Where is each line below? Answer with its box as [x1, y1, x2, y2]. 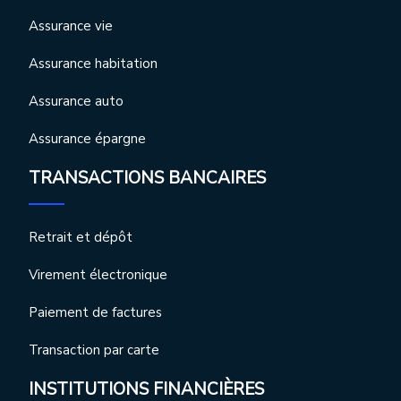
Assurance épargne [29, 130, 146, 148]
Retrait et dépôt [29, 228, 132, 246]
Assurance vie [29, 17, 113, 35]
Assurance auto [29, 92, 124, 110]
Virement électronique [29, 266, 167, 284]
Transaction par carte [29, 341, 159, 359]
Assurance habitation [29, 55, 158, 73]
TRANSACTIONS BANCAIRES [29, 166, 266, 190]
